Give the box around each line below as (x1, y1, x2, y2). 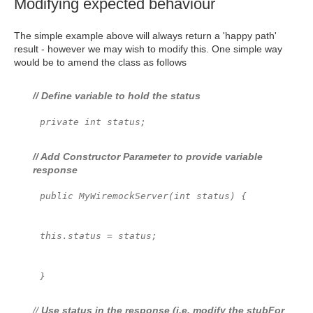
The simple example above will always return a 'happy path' (14, 30, 277, 41)
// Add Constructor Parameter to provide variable (33, 150, 263, 162)
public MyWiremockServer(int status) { (40, 190, 247, 201)
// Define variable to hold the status (33, 90, 201, 101)
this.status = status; (40, 231, 157, 242)
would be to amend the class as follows (14, 57, 187, 68)
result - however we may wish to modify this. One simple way (14, 43, 282, 54)
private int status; (40, 117, 146, 127)
